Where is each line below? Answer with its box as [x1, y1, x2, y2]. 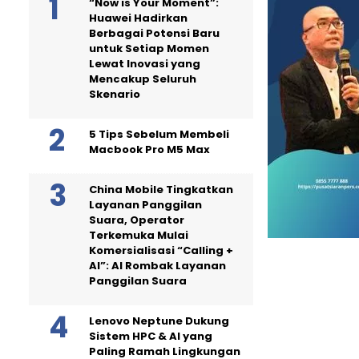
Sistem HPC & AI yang [89, 328, 212, 344]
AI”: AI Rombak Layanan [89, 257, 226, 273]
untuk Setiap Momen [89, 40, 209, 56]
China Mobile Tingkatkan [89, 181, 233, 197]
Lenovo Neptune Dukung [89, 313, 229, 329]
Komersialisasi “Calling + [89, 242, 233, 258]
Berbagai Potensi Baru [89, 25, 220, 41]
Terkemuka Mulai [89, 227, 188, 243]
